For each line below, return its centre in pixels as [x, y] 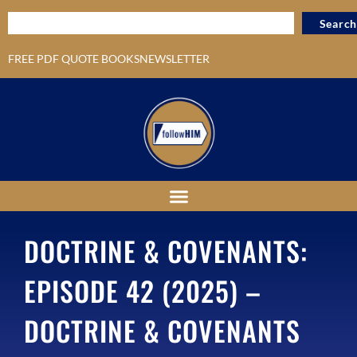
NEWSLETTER [175, 59]
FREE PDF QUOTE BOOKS [74, 59]
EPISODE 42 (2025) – [143, 290]
